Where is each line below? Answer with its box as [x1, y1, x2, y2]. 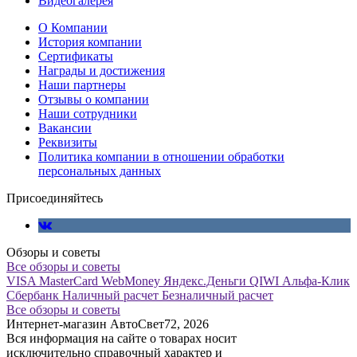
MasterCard [39, 273, 98, 288]
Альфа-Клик [282, 273, 350, 288]
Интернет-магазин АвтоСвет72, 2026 [6, 316, 209, 331]
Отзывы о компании [38, 92, 149, 106]
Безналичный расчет [162, 288, 273, 302]
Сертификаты [38, 49, 113, 63]
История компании [38, 34, 142, 49]
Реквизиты [38, 135, 97, 149]
